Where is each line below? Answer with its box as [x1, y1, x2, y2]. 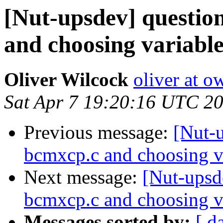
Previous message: [24, 121, 173, 143]
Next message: [24, 166, 142, 188]
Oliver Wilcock [4, 69, 128, 91]
